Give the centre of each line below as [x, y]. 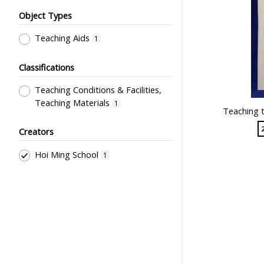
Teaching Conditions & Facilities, [98, 90]
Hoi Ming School [66, 154]
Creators [36, 132]
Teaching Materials [72, 103]
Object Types [45, 15]
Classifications [47, 67]
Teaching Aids [62, 38]
